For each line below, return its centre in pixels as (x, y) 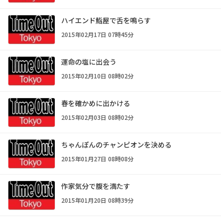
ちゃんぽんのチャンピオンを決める (116, 144)
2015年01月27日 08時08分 (97, 158)
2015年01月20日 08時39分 (97, 200)
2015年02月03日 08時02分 (97, 117)
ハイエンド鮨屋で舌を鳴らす (106, 20)
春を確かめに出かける (96, 103)
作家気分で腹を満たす (96, 186)
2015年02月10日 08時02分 (97, 75)
